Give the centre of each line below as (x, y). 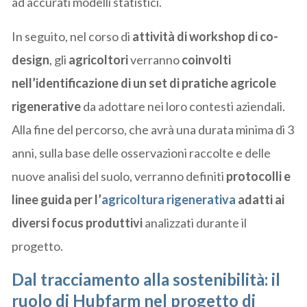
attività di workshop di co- (206, 36)
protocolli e (259, 176)
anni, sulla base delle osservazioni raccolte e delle (142, 152)
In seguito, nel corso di (72, 36)
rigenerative (47, 106)
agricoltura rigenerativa (169, 199)
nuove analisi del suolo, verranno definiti (119, 176)
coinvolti (207, 59)
